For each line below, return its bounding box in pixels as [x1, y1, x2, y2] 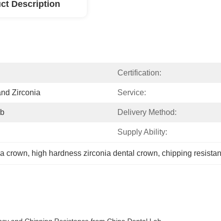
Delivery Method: [117, 108, 177, 116]
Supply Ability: [117, 128, 167, 136]
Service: [117, 88, 146, 97]
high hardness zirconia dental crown [32, 149, 158, 157]
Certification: [117, 69, 161, 77]
